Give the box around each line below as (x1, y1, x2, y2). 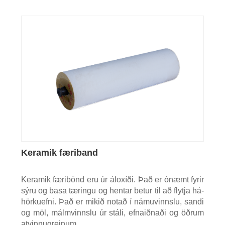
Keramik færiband (21, 147, 98, 158)
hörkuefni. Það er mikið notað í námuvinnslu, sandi (21, 197, 204, 206)
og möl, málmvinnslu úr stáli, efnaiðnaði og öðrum (21, 208, 204, 217)
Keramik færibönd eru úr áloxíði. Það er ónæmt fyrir (21, 175, 204, 184)
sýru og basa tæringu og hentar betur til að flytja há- (21, 186, 204, 195)
